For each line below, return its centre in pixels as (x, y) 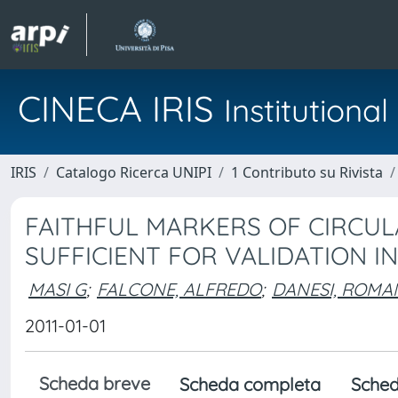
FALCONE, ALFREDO (179, 289)
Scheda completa (250, 384)
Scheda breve (95, 383)
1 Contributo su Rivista (307, 172)
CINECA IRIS (121, 108)
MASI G (57, 289)
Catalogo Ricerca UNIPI (134, 172)
